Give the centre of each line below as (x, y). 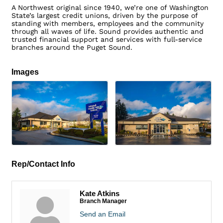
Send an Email (103, 214)
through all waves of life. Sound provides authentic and (108, 32)
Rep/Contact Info (43, 164)
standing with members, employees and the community (108, 24)
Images (25, 72)
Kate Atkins (100, 193)
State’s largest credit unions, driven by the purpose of (105, 16)
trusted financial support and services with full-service (107, 40)
